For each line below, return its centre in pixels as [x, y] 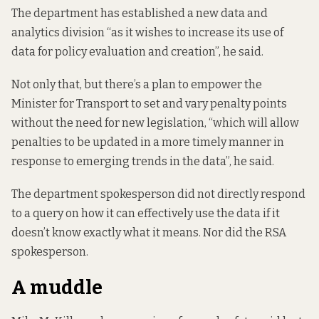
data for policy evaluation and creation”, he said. [137, 51]
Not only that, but [58, 84]
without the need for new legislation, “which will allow [155, 122]
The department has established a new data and [140, 13]
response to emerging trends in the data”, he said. [143, 161]
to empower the [219, 84]
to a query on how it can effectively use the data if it [146, 214]
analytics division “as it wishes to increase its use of [147, 32]
